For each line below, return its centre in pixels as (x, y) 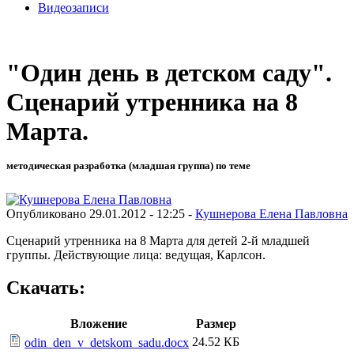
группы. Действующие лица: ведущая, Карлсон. (136, 254)
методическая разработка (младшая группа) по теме (128, 166)
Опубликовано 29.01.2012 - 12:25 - (101, 213)
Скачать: (46, 288)
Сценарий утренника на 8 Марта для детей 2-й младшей (158, 240)
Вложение (99, 324)
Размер (216, 324)
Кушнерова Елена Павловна (271, 213)
